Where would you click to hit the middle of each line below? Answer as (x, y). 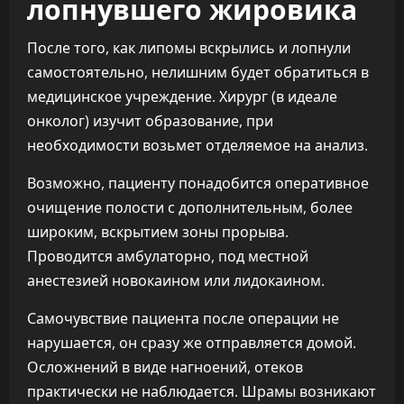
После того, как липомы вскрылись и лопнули (189, 48)
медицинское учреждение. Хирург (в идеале (182, 96)
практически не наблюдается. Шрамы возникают (202, 391)
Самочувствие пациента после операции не (183, 318)
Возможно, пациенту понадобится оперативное (198, 183)
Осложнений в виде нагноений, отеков (165, 367)
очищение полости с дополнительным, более (190, 207)
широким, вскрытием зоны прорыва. (158, 232)
